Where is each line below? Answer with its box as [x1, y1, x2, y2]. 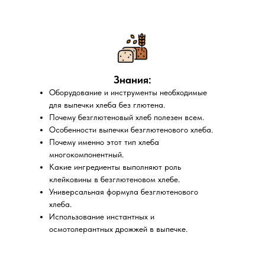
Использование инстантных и [49, 212, 154, 221]
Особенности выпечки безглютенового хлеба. [49, 125, 213, 134]
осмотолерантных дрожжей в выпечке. [49, 224, 188, 234]
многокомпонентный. [49, 150, 124, 159]
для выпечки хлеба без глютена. [49, 100, 165, 109]
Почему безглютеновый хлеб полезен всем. [49, 112, 204, 122]
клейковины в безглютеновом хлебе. [49, 174, 180, 184]
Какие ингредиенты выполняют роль [49, 162, 181, 172]
